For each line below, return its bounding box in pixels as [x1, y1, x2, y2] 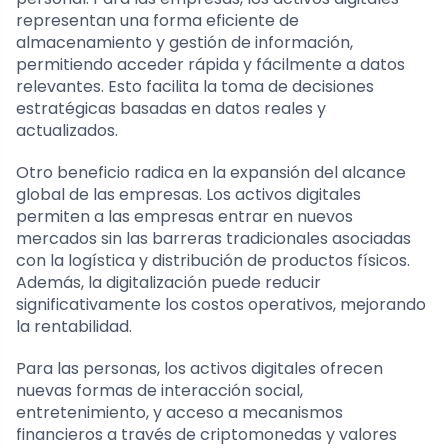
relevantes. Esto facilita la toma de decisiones [16, 74, 374, 98]
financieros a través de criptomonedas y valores [16, 422, 397, 446]
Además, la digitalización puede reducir [16, 270, 321, 294]
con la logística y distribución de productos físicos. [16, 248, 410, 272]
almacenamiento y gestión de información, [16, 30, 353, 54]
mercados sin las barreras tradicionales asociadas [16, 226, 411, 250]
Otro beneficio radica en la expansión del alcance [16, 160, 406, 184]
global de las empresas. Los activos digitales [16, 182, 361, 206]
